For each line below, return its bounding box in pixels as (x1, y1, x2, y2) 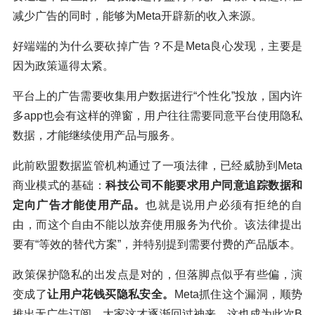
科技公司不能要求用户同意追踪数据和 (105, 179, 302, 191)
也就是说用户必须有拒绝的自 (146, 198, 303, 211)
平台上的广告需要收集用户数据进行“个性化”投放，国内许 (13, 89, 302, 102)
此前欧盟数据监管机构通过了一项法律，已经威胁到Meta (13, 159, 302, 172)
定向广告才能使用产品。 (13, 198, 146, 211)
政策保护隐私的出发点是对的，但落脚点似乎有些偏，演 (13, 268, 302, 281)
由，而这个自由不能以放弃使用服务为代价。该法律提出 (13, 218, 302, 231)
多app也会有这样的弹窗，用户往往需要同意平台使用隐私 (13, 109, 302, 122)
